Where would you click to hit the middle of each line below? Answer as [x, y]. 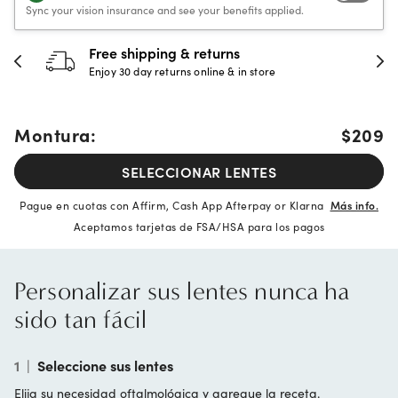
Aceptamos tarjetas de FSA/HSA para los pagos [199, 226]
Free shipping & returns [164, 52]
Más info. [354, 205]
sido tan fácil [80, 319]
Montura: [55, 134]
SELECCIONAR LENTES [199, 171]
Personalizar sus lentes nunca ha [182, 291]
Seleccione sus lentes [105, 365]
